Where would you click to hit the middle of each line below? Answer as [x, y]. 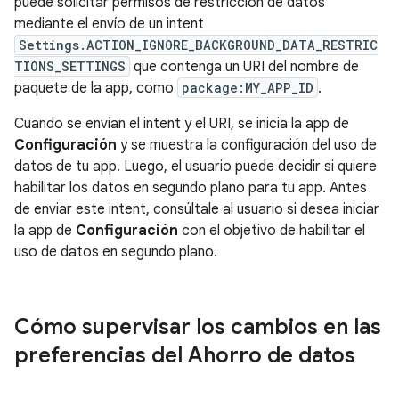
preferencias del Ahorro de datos [185, 355]
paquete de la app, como [96, 88]
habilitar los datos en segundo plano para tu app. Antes [191, 188]
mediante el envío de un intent [109, 24]
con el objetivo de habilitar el [272, 231]
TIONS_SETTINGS [70, 66]
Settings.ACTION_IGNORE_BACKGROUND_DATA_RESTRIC [198, 45]
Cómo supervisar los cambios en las [198, 327]
